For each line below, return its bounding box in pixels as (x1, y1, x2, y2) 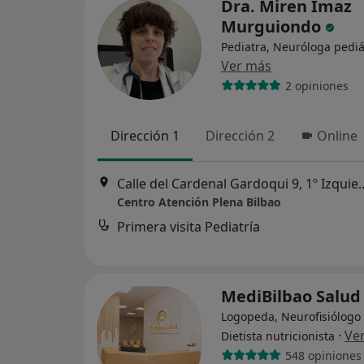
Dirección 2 (206, 127, 275, 145)
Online (317, 127, 357, 145)
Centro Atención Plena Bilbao (117, 194, 281, 210)
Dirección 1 (110, 127, 180, 145)
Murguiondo (221, 15, 325, 37)
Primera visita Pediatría (117, 218, 260, 236)
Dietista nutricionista (221, 328, 335, 344)
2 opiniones (284, 77, 349, 93)
